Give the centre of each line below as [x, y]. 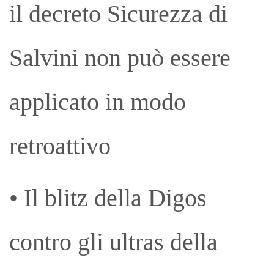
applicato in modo [98, 102]
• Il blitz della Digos [108, 198]
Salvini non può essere [120, 58]
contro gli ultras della [113, 242]
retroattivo [60, 146]
